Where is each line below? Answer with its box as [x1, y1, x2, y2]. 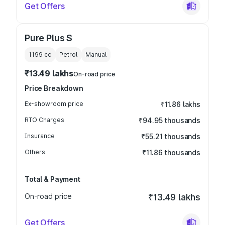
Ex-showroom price [25, 100, 83, 107]
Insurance [25, 132, 55, 140]
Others [25, 148, 45, 156]
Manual [85, 51, 106, 58]
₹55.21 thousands [141, 132, 200, 141]
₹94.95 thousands [139, 116, 200, 125]
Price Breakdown [25, 84, 83, 92]
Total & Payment [25, 175, 80, 183]
